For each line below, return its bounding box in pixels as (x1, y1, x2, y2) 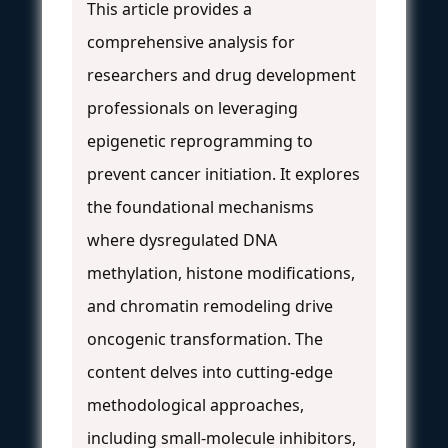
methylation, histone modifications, (87, 261, 355, 284)
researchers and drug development (87, 63, 356, 86)
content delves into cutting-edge (87, 360, 333, 383)
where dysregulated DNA (87, 228, 277, 251)
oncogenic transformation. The (87, 327, 323, 350)
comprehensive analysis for (87, 30, 295, 53)
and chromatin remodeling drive (87, 294, 333, 317)
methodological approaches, (87, 393, 304, 416)
